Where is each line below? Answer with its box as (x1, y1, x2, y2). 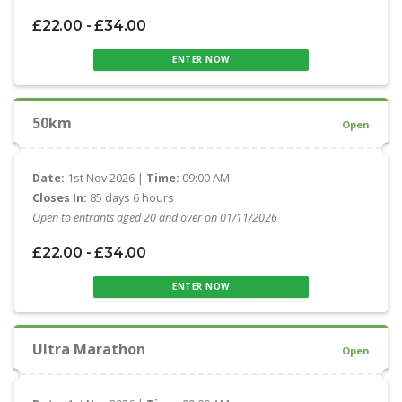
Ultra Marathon (32, 339, 145, 360)
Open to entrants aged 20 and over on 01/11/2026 (32, 209, 277, 225)
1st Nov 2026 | (65, 170, 146, 187)
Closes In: (32, 190, 87, 206)
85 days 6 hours (87, 190, 174, 206)
